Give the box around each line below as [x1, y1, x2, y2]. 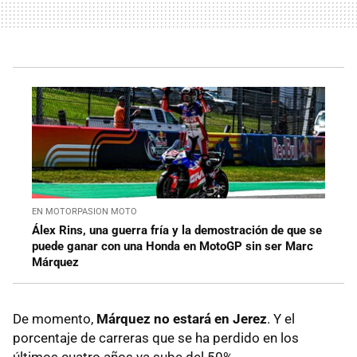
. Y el [267, 311, 295, 328]
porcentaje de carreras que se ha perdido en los [13, 330, 299, 347]
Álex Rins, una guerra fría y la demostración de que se [32, 223, 322, 238]
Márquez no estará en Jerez [96, 311, 267, 328]
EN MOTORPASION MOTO [32, 206, 137, 218]
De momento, [13, 311, 96, 328]
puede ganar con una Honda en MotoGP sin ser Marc [32, 239, 313, 254]
